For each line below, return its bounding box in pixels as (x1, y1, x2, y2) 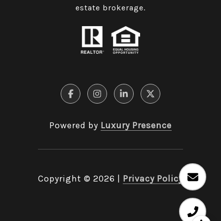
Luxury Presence (101, 120, 172, 131)
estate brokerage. (75, 3, 146, 13)
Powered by (49, 120, 101, 131)
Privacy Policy (123, 173, 183, 184)
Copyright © (38, 173, 91, 184)
